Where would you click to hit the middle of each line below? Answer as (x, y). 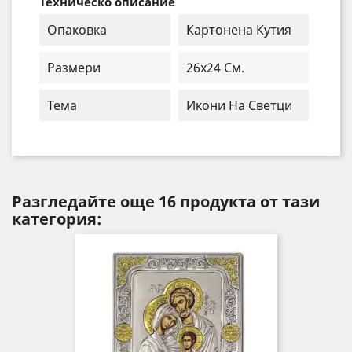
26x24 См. (215, 68)
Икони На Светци (239, 106)
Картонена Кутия (238, 30)
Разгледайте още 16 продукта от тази (166, 202)
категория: (57, 219)
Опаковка (77, 30)
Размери (74, 68)
